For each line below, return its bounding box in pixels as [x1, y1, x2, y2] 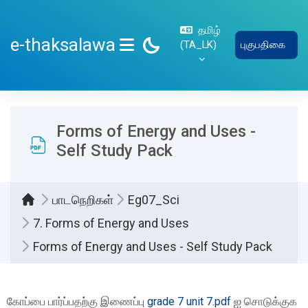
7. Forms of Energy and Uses [33, 215, 189, 230]
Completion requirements [27, 283, 149, 296]
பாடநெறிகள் [52, 192, 113, 207]
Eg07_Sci [128, 192, 179, 207]
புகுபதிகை [241, 38, 285, 51]
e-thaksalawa [10, 34, 115, 55]
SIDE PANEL [126, 51, 190, 65]
